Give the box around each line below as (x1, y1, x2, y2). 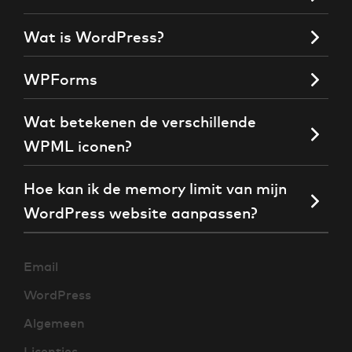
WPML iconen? (24, 137, 131, 156)
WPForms (24, 70, 97, 90)
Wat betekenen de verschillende (24, 112, 256, 132)
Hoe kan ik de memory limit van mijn (24, 179, 287, 199)
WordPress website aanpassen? (24, 203, 257, 223)
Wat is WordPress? (24, 27, 163, 47)
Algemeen (24, 315, 85, 332)
